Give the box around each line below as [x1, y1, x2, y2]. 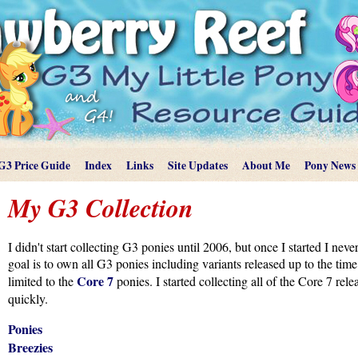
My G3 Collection [8, 189, 193, 225]
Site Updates [168, 157, 228, 173]
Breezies [8, 338, 53, 356]
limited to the [8, 272, 77, 289]
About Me [242, 157, 290, 173]
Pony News [304, 157, 356, 173]
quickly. [8, 290, 48, 307]
